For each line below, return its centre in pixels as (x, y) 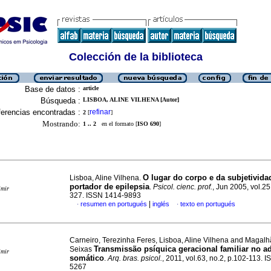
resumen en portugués (114, 204)
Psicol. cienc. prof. (183, 187)
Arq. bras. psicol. (135, 258)
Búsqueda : (60, 101)
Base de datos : (53, 89)
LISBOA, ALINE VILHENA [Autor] (131, 100)
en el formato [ (117, 124)
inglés (161, 204)
